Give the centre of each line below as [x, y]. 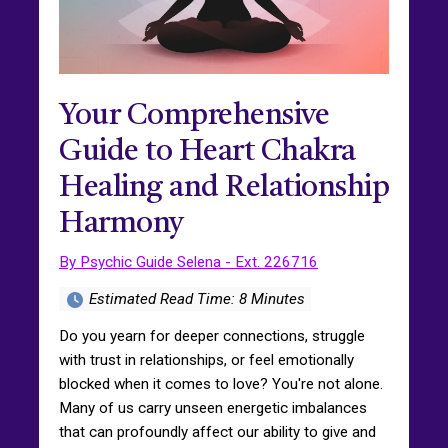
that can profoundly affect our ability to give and [217, 431]
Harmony [121, 223]
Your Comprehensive [194, 115]
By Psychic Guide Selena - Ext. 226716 [188, 261]
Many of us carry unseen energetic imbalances [213, 407]
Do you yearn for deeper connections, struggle [212, 335]
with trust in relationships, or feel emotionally [206, 359]
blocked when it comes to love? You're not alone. [221, 383]
